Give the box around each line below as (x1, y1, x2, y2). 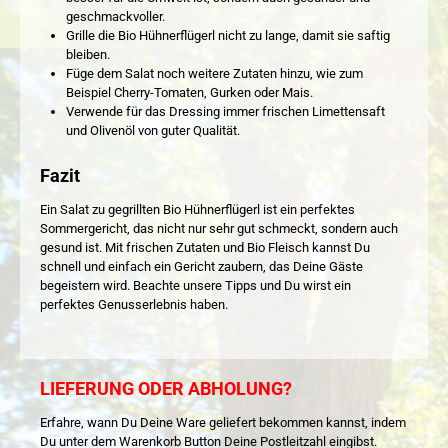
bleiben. (65, 47, 110, 63)
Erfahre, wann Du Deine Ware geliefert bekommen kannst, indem (40, 415, 406, 431)
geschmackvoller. (65, 9, 165, 25)
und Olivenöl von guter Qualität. (65, 123, 240, 139)
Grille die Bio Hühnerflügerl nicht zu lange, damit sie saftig (65, 28, 390, 44)
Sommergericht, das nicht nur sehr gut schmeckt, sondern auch (40, 220, 398, 236)
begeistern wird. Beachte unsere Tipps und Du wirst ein (40, 277, 351, 293)
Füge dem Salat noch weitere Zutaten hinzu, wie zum (65, 66, 363, 82)
